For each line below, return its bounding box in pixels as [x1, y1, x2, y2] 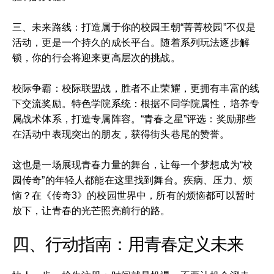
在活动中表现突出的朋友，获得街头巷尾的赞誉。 [12, 128, 230, 139]
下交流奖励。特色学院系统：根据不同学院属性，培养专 [12, 98, 260, 109]
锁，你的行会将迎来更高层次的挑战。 [12, 52, 180, 63]
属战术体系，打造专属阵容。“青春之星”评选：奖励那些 [12, 113, 256, 124]
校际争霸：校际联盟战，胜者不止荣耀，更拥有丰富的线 [12, 83, 260, 94]
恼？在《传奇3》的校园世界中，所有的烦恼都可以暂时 [12, 190, 256, 201]
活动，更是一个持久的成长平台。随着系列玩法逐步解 [12, 37, 250, 48]
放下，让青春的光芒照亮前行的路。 [12, 205, 171, 216]
